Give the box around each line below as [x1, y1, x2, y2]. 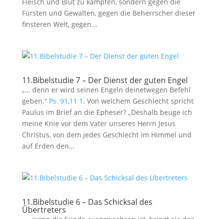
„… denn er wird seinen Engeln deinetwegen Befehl [22, 85, 191, 94]
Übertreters [22, 204, 66, 215]
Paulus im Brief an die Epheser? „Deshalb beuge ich [22, 108, 192, 117]
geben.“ [22, 96, 49, 106]
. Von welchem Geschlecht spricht [83, 96, 194, 106]
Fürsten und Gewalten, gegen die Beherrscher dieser [22, 8, 196, 18]
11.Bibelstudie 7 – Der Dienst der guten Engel [22, 75, 188, 86]
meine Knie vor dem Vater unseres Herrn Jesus [22, 119, 175, 128]
